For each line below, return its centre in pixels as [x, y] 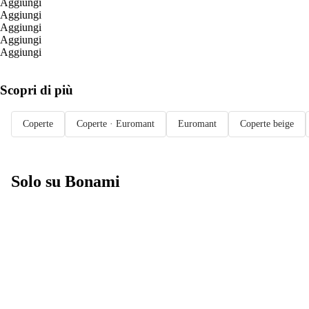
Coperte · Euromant [116, 123]
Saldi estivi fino [77, 250]
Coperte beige [267, 123]
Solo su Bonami [66, 182]
